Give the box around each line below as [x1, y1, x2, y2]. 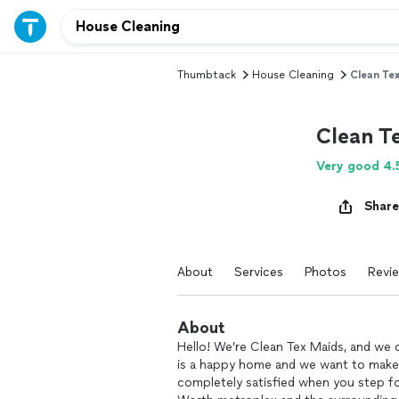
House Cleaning [252, 69, 334, 81]
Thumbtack [177, 69, 236, 81]
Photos [305, 265, 346, 280]
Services [234, 265, 283, 280]
